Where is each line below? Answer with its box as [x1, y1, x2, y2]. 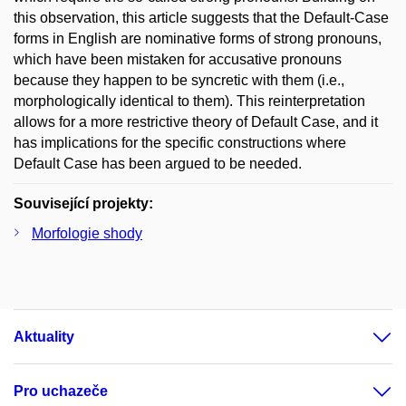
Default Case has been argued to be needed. [14, 155, 302, 171]
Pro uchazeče [14, 382, 108, 399]
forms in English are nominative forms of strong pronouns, [14, 30, 382, 46]
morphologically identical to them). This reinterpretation [14, 92, 365, 109]
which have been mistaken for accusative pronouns [14, 51, 342, 67]
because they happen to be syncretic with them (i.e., [14, 72, 344, 88]
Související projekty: [14, 195, 153, 211]
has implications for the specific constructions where [14, 134, 346, 150]
